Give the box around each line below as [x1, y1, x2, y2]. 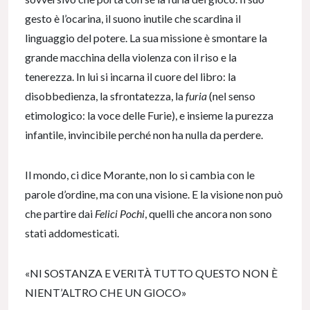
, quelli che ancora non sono [145, 206, 272, 220]
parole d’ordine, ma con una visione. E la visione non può [25, 187, 283, 201]
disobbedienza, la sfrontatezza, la [25, 89, 185, 102]
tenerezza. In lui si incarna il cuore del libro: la [25, 69, 236, 83]
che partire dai [25, 206, 95, 220]
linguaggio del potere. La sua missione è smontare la [25, 30, 267, 44]
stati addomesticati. [25, 226, 119, 239]
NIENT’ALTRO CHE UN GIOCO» [25, 285, 187, 299]
